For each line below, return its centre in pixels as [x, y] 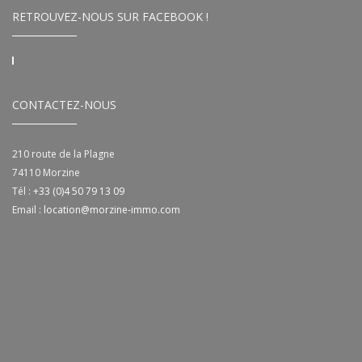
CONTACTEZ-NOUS [64, 105]
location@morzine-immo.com [112, 210]
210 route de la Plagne [63, 154]
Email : [28, 210]
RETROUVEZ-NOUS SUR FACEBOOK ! [110, 17]
